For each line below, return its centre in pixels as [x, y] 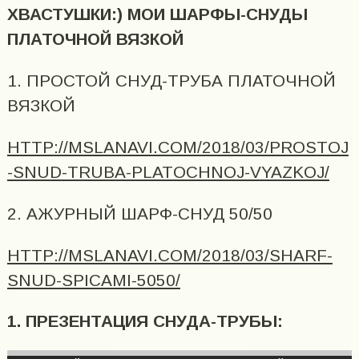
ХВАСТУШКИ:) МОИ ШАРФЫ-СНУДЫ [157, 14]
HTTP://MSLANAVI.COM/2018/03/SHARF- [169, 255]
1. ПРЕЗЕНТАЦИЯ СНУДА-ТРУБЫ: [145, 321]
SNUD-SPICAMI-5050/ [93, 280]
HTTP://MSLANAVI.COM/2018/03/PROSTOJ [177, 147]
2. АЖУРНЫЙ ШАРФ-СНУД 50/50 [139, 213]
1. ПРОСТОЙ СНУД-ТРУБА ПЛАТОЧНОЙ [171, 81]
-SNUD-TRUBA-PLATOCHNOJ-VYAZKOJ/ [168, 171]
